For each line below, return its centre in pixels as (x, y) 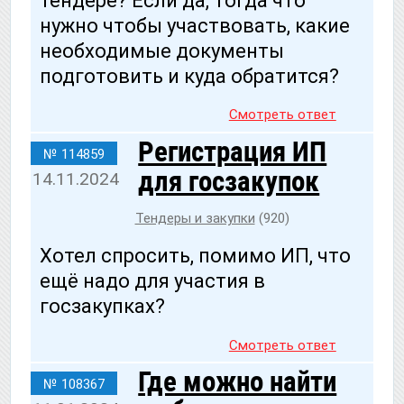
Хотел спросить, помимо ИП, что (195, 256)
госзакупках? (102, 307)
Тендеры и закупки (195, 219)
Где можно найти (238, 382)
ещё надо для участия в (152, 281)
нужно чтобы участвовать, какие (195, 26)
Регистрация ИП (233, 152)
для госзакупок (229, 182)
